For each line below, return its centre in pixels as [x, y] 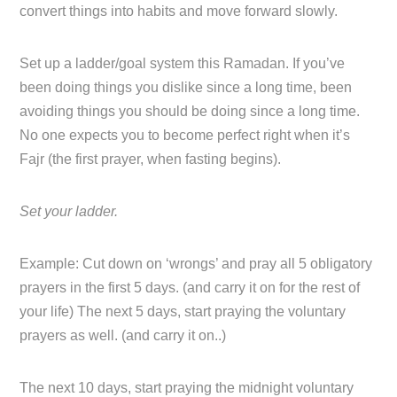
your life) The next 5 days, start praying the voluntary [183, 312]
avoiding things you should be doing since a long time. [190, 112]
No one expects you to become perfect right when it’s [185, 136]
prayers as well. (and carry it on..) [123, 336]
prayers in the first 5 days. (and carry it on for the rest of [190, 288]
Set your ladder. [69, 212]
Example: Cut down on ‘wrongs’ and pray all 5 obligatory [196, 264]
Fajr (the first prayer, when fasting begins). [151, 160]
